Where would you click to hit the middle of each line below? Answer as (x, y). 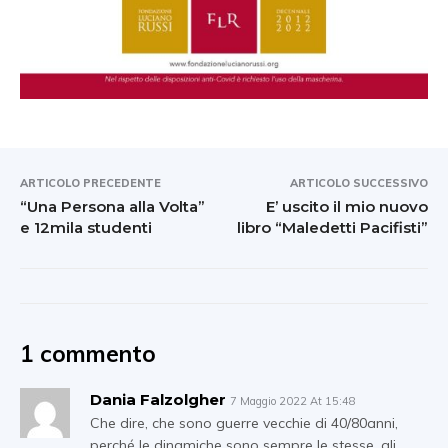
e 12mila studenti (86, 228)
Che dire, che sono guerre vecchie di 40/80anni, (244, 423)
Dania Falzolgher (158, 400)
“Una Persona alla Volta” (112, 207)
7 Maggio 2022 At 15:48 (293, 401)
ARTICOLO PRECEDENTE (90, 183)
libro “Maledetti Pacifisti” (332, 228)
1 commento (88, 354)
